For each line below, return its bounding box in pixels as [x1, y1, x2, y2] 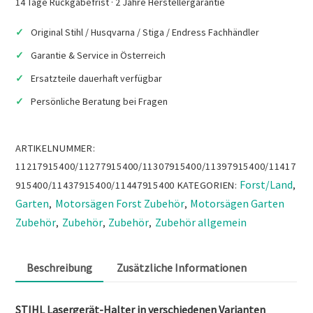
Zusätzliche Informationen [116, 261, 247, 275]
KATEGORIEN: [177, 178, 240, 191]
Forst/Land [240, 177, 293, 191]
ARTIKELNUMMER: [15, 141, 96, 154]
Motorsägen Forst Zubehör [54, 196, 184, 210]
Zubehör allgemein [154, 214, 247, 229]
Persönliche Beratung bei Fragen [31, 94, 168, 108]
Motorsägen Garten [190, 196, 285, 210]
